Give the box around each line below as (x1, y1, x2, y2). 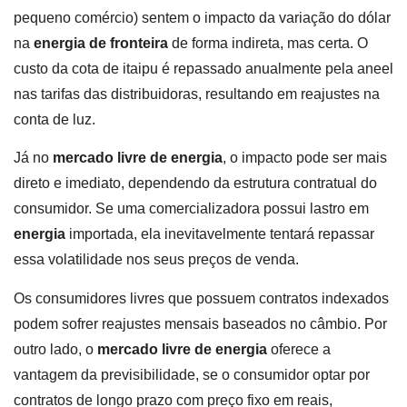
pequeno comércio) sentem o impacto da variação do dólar (14, 9, 391, 25)
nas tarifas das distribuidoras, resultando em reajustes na (14, 85, 380, 102)
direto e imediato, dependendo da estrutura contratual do (14, 175, 377, 192)
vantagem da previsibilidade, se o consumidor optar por (14, 366, 370, 382)
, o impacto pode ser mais (223, 150, 387, 166)
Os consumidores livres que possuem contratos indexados (14, 290, 389, 306)
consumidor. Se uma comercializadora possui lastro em (14, 201, 369, 217)
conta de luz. (14, 111, 95, 127)
